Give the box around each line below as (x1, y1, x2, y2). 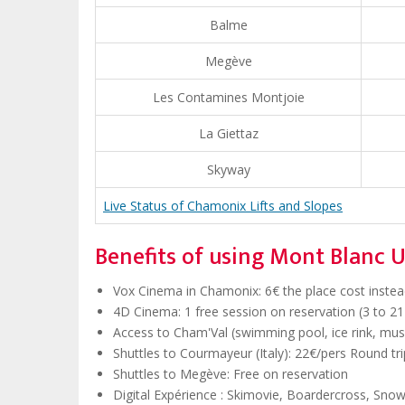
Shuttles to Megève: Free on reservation (113, 365, 348, 383)
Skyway (206, 160, 250, 178)
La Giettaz (198, 124, 259, 142)
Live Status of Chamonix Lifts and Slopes (103, 196, 343, 214)
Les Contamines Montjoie (152, 88, 305, 106)
